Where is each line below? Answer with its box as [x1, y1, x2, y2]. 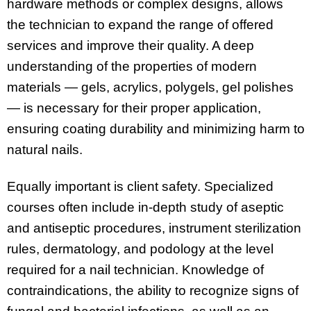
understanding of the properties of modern [7, 58, 257, 74]
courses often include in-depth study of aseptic [7, 199, 284, 215]
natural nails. [7, 142, 83, 157]
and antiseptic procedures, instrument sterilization [7, 220, 301, 235]
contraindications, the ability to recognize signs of [7, 283, 299, 298]
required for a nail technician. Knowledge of [7, 262, 264, 277]
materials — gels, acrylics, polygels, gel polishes [7, 79, 294, 94]
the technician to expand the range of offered [7, 17, 274, 32]
